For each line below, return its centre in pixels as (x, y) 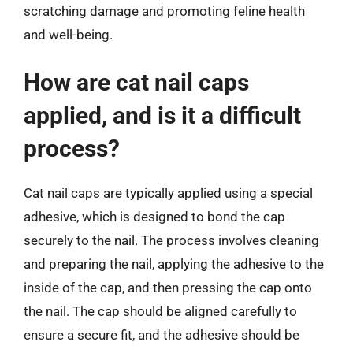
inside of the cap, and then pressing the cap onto (168, 288)
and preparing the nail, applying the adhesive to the (174, 264)
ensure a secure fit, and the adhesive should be (162, 335)
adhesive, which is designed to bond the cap (154, 217)
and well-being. (68, 34)
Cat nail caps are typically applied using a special (168, 193)
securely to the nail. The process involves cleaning (171, 240)
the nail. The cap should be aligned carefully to (160, 311)
